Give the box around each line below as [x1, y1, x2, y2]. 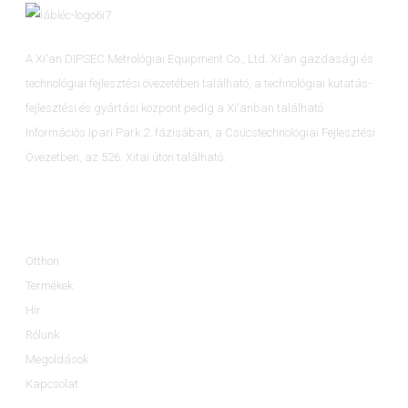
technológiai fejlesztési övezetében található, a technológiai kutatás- [25, 76, 372, 91]
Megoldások [25, 352, 89, 366]
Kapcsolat [25, 376, 79, 391]
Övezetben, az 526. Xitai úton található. [25, 150, 227, 165]
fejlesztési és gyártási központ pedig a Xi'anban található [25, 101, 324, 116]
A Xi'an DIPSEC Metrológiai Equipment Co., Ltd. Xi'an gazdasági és [25, 52, 374, 66]
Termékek [25, 278, 74, 292]
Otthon [25, 253, 60, 268]
